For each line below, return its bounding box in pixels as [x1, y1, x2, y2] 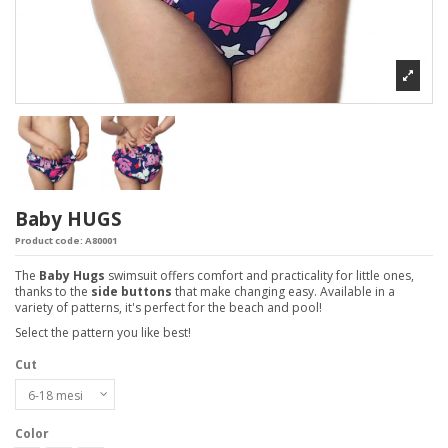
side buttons [91, 282, 172, 300]
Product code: [15, 233, 85, 247]
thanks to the [15, 282, 91, 300]
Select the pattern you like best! [15, 324, 191, 342]
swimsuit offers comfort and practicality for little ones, [105, 266, 414, 284]
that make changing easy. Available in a [172, 282, 395, 300]
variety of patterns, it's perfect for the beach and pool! [15, 298, 322, 316]
